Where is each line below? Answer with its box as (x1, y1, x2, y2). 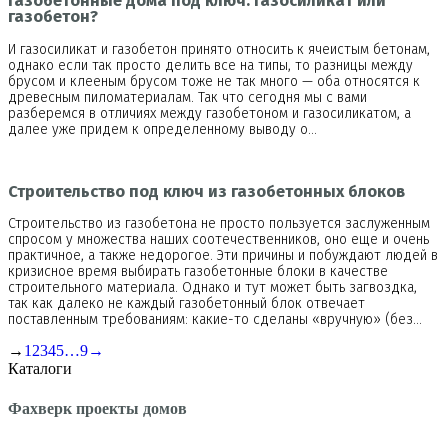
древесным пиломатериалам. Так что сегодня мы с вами (8, 88, 367, 106)
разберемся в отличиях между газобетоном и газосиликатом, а (8, 104, 411, 122)
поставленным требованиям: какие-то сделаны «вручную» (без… (8, 311, 422, 329)
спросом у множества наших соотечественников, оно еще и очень (8, 231, 429, 249)
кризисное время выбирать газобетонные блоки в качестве (8, 263, 388, 281)
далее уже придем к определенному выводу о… (8, 120, 317, 138)
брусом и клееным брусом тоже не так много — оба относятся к (8, 72, 420, 90)
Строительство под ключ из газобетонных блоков (8, 182, 405, 201)
